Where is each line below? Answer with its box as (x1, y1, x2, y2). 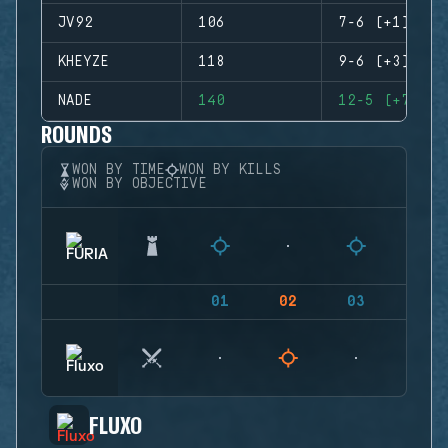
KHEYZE (58, 54, 109, 70)
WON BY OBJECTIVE (72, 176, 207, 192)
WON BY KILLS (179, 162, 281, 178)
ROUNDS (41, 119, 113, 148)
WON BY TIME (72, 162, 165, 178)
